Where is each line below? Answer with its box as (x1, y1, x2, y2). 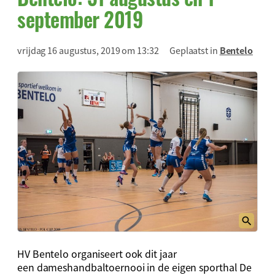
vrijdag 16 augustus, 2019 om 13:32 (17, 43, 159, 56)
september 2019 (17, 4, 142, 34)
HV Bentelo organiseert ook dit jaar (17, 246, 177, 261)
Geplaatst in (169, 43, 220, 56)
